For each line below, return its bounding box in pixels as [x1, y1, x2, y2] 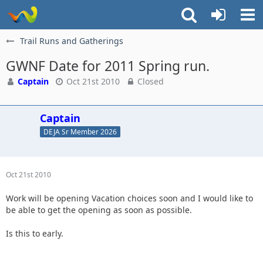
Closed [135, 76, 164, 87]
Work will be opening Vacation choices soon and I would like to [6, 192, 253, 204]
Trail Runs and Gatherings [20, 35, 123, 46]
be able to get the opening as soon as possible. [6, 204, 192, 215]
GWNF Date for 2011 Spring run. [6, 56, 210, 75]
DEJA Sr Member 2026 [43, 126, 117, 137]
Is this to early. [6, 227, 63, 239]
